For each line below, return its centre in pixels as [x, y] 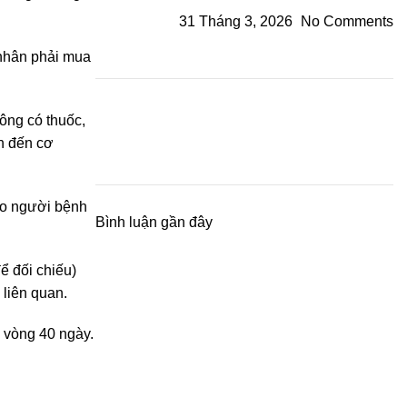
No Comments [347, 21]
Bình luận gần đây [154, 222]
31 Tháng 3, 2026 [235, 21]
